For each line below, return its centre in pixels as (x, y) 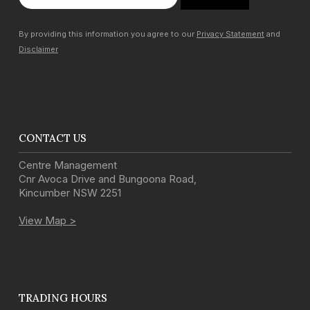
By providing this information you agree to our (108, 34)
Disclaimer (38, 49)
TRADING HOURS (63, 298)
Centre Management (68, 165)
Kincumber (44, 193)
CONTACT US (53, 138)
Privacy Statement (230, 34)
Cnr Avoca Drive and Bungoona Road (106, 179)
